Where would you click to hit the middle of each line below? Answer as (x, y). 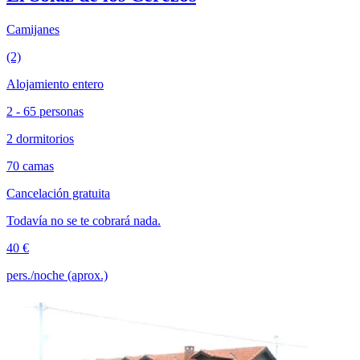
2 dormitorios (40, 139)
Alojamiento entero (55, 84)
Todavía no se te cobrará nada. (84, 221)
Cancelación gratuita (58, 194)
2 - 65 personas (45, 112)
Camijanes (33, 30)
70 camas (30, 166)
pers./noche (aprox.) (57, 276)
